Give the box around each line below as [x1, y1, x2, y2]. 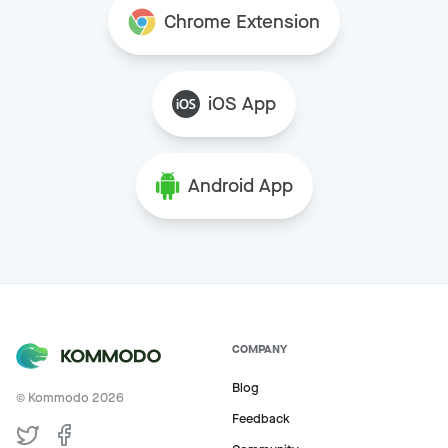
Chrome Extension [164, 9, 320, 35]
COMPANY [232, 341, 287, 358]
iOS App [208, 91, 276, 117]
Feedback [232, 410, 290, 428]
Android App [187, 173, 293, 199]
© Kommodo [16, 389, 92, 407]
